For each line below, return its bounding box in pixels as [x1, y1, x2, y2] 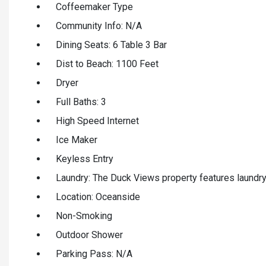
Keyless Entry [56, 153, 113, 164]
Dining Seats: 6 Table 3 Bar [56, 39, 167, 50]
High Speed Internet [56, 115, 139, 126]
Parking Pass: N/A [56, 248, 132, 259]
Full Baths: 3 [56, 96, 106, 107]
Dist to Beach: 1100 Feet [56, 58, 159, 69]
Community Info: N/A [56, 20, 142, 31]
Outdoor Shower [56, 229, 123, 240]
